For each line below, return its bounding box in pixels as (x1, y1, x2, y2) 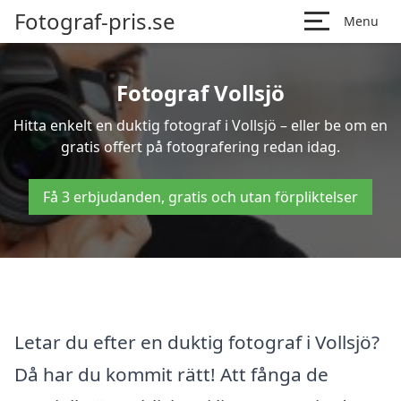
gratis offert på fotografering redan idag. (61, 137, 340, 157)
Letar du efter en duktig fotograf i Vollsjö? (14, 328, 380, 354)
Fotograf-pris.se (14, 6, 175, 36)
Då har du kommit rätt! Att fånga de (14, 361, 328, 387)
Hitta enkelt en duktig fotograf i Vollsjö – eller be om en (13, 115, 388, 135)
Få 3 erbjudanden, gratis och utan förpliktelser (43, 187, 358, 207)
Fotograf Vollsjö (116, 78, 285, 107)
